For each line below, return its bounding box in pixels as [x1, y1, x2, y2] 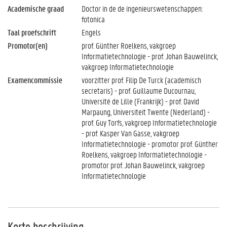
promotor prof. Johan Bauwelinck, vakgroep [81, 160, 205, 170]
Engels [81, 27, 101, 37]
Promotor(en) [8, 40, 48, 51]
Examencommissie [8, 74, 62, 85]
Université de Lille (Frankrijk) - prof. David [81, 96, 199, 106]
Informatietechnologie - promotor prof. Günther [81, 138, 218, 149]
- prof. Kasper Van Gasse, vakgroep [81, 128, 179, 138]
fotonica [81, 14, 105, 24]
